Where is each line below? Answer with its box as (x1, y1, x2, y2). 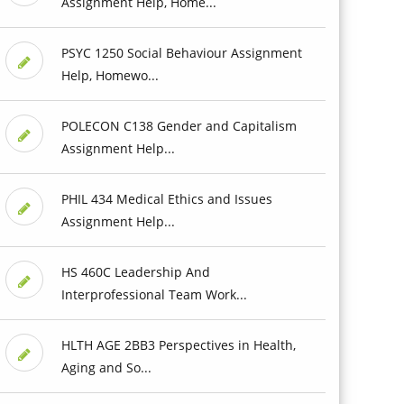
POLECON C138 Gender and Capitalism (60, 116, 297, 134)
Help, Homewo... (60, 66, 159, 84)
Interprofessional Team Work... (60, 285, 247, 303)
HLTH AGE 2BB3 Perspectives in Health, (60, 335, 296, 353)
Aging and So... (60, 358, 151, 376)
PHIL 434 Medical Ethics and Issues (60, 189, 272, 207)
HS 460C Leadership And (60, 262, 210, 280)
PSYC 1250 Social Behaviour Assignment (60, 43, 302, 61)
